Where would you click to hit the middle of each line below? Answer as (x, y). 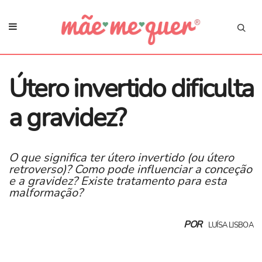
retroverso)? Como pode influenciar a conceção (130, 169)
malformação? (46, 192)
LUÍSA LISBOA (230, 225)
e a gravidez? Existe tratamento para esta (118, 181)
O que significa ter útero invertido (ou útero (121, 157)
